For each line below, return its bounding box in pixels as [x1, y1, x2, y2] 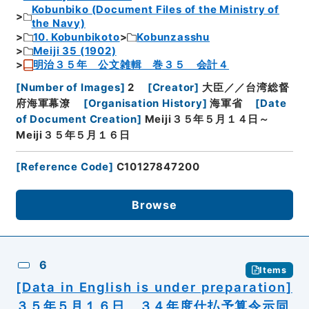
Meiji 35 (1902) [32, 45, 117, 58]
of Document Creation [15, 112, 138, 126]
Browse [132, 197, 177, 212]
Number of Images [20, 81, 121, 94]
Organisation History [88, 97, 203, 110]
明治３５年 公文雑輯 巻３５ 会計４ [32, 59, 230, 72]
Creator [152, 81, 195, 94]
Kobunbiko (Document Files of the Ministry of [31, 3, 280, 17]
